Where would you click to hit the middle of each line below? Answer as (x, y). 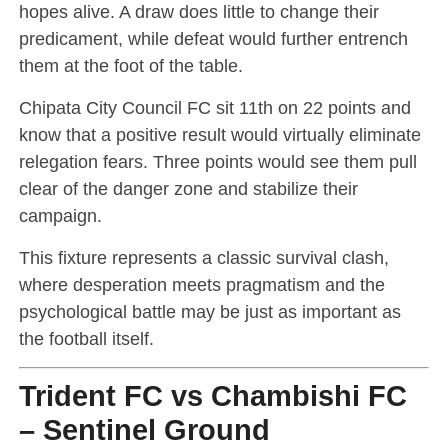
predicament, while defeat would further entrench (213, 38)
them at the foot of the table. (130, 65)
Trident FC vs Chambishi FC (212, 395)
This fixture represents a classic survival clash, (203, 257)
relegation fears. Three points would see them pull (217, 161)
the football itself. (86, 338)
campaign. (60, 215)
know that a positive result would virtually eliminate (219, 134)
